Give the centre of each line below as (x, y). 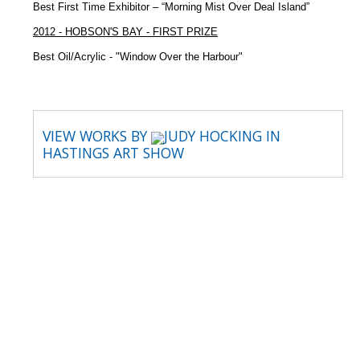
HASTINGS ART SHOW (113, 152)
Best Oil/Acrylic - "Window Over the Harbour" (138, 57)
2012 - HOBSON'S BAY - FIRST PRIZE (125, 32)
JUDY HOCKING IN (222, 136)
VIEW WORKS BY (97, 136)
